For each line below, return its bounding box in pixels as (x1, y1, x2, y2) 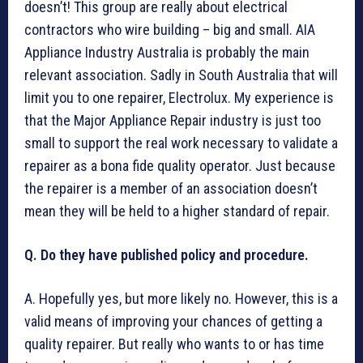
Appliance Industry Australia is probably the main (24, 44, 310, 62)
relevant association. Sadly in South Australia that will (24, 66, 338, 84)
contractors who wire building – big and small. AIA (24, 21, 315, 39)
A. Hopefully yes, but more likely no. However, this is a (24, 290, 338, 308)
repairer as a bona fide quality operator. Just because (24, 157, 335, 175)
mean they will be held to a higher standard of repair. (24, 203, 330, 220)
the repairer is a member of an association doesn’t (24, 180, 318, 198)
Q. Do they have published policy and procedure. (24, 246, 309, 264)
